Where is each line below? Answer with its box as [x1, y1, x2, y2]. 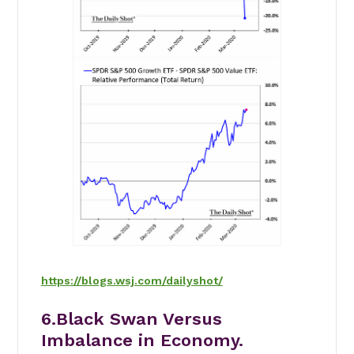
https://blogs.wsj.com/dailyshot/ [40, 273, 223, 287]
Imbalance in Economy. [40, 330, 243, 350]
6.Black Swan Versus [40, 308, 222, 329]
